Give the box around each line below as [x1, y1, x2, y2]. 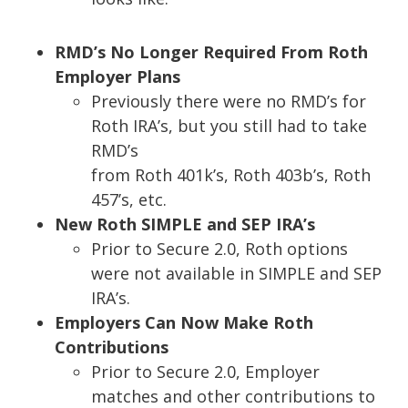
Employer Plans [55, 66, 180, 88]
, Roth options [236, 238, 348, 260]
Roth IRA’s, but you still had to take [91, 115, 367, 138]
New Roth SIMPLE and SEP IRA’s [55, 213, 315, 236]
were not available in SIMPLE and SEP [91, 262, 382, 285]
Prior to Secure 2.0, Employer [91, 361, 320, 383]
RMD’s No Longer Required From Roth [55, 41, 368, 64]
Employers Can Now [55, 311, 219, 334]
